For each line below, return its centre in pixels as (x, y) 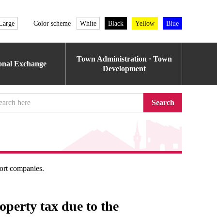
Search (163, 102)
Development (124, 69)
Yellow (145, 23)
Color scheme (52, 23)
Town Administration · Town (124, 59)
